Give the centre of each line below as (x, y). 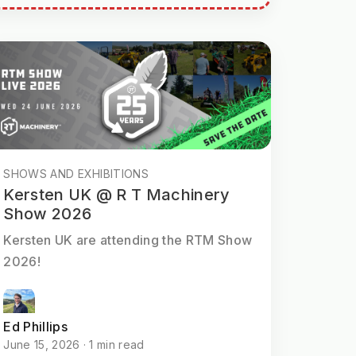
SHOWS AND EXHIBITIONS (76, 173)
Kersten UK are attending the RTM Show (128, 240)
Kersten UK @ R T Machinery (117, 194)
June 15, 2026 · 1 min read (74, 344)
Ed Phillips (35, 326)
